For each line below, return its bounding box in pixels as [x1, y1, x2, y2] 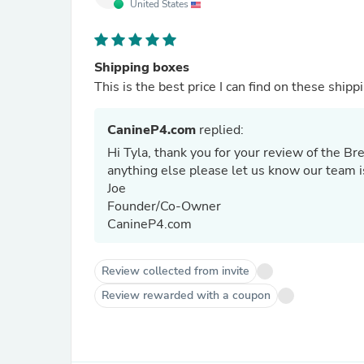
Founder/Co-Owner [107, 197, 224, 215]
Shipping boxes [94, 58, 189, 76]
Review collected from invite [102, 263, 249, 279]
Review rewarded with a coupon [102, 288, 271, 303]
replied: [196, 121, 244, 139]
